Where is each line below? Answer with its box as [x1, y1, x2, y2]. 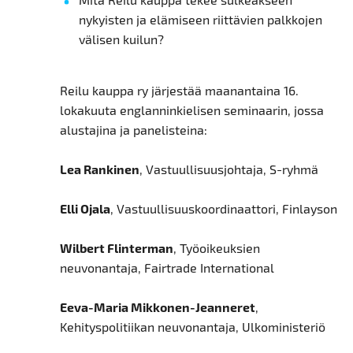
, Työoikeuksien [173, 240, 260, 256]
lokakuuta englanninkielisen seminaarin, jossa [59, 102, 324, 118]
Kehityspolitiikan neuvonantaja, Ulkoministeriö [59, 319, 325, 335]
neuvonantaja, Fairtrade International [59, 260, 274, 276]
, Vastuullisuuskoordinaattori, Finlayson [110, 201, 337, 217]
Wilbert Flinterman [59, 240, 173, 256]
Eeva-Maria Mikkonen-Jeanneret [59, 299, 255, 315]
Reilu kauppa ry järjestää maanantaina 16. [59, 83, 299, 98]
